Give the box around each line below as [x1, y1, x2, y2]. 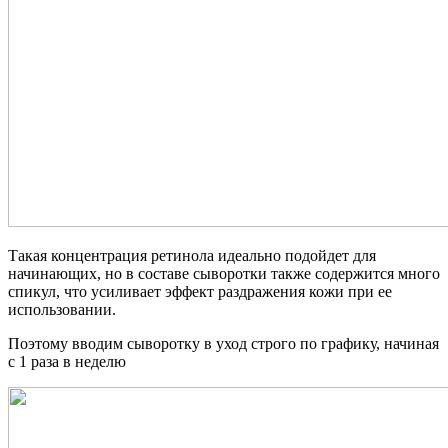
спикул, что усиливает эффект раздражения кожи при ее [8, 283, 392, 301]
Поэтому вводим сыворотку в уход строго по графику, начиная [8, 335, 439, 353]
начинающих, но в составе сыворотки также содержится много [8, 265, 440, 283]
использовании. [8, 301, 116, 319]
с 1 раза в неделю [8, 353, 126, 371]
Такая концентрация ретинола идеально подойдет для [8, 247, 376, 265]
